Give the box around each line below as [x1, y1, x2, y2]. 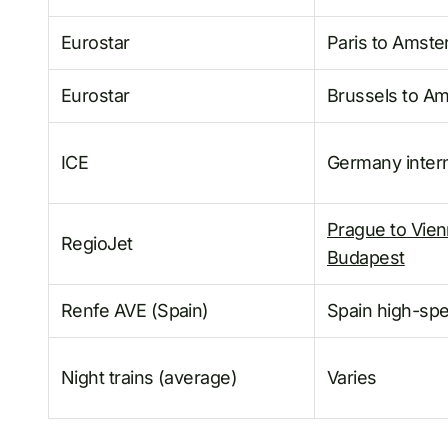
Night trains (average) [61, 367, 238, 389]
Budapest [327, 247, 405, 269]
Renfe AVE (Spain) [61, 300, 209, 322]
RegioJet [61, 233, 133, 255]
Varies [327, 367, 377, 389]
